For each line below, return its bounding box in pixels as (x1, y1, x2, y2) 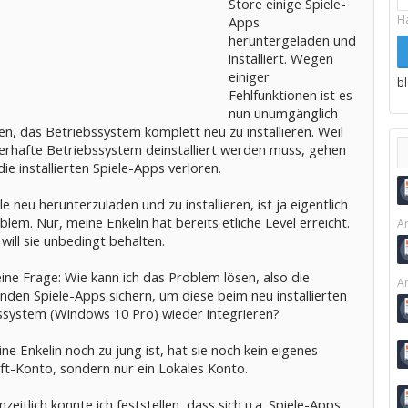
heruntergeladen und (228, 31, 356, 49)
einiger (228, 67, 270, 86)
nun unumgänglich (228, 104, 338, 122)
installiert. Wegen (228, 49, 333, 67)
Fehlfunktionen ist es (228, 86, 352, 104)
